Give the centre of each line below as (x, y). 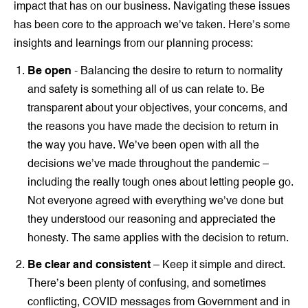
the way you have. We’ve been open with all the (143, 144)
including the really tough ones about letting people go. (161, 181)
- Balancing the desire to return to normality (177, 70)
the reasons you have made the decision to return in (153, 125)
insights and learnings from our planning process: (133, 42)
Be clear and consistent (89, 264)
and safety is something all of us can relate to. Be (146, 88)
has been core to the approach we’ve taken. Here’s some (152, 24)
